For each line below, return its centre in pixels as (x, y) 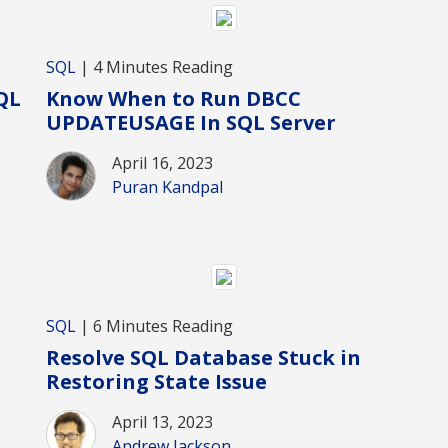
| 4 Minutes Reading (154, 67)
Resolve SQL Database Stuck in (203, 357)
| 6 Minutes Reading (154, 325)
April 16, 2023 (162, 163)
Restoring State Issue (156, 381)
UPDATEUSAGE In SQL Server (191, 123)
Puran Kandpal (167, 187)
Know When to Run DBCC (173, 99)
